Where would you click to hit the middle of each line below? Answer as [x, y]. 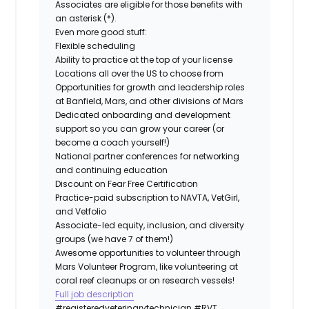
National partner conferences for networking [148, 156]
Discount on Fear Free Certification [127, 183]
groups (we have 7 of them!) [114, 239]
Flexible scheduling [96, 46]
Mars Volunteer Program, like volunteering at [147, 266]
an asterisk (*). [87, 18]
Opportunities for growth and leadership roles [150, 87]
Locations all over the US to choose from [140, 73]
